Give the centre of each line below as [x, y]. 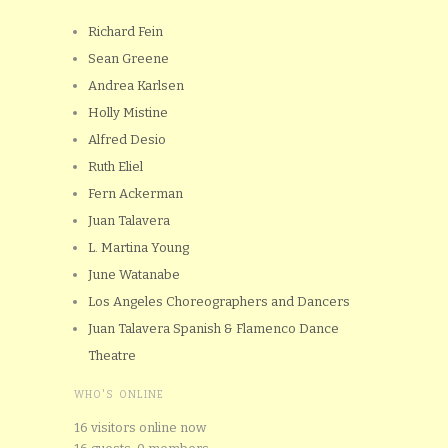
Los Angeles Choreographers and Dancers [219, 302]
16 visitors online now [140, 428]
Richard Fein [125, 32]
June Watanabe [134, 275]
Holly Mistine [128, 113]
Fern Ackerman [135, 194]
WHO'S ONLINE [119, 395]
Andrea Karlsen [136, 86]
